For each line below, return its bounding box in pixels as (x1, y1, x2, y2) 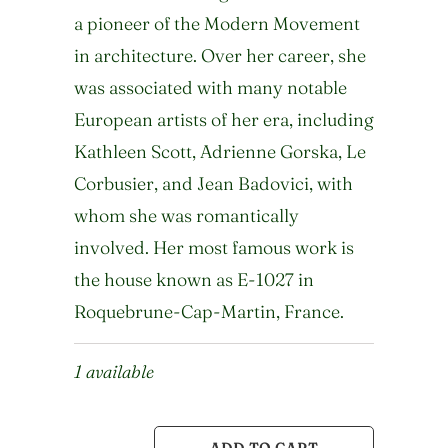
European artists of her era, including (74, 108, 374, 132)
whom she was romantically (74, 204, 299, 228)
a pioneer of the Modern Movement (74, 12, 360, 36)
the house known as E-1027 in (74, 268, 314, 292)
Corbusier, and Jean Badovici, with (74, 172, 353, 196)
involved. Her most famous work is (74, 236, 354, 260)
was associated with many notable (74, 76, 347, 100)
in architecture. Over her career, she (74, 44, 366, 68)
